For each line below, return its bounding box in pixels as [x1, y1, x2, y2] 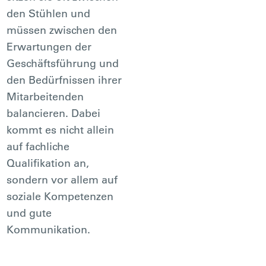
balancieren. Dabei [7, 106, 101, 120]
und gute [7, 205, 52, 220]
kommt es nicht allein [7, 122, 115, 137]
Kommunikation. [7, 222, 91, 236]
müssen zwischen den [7, 23, 118, 37]
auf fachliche [7, 139, 70, 153]
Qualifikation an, [7, 156, 90, 170]
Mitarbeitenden [7, 89, 84, 103]
